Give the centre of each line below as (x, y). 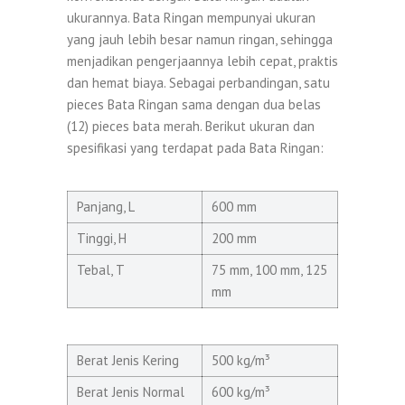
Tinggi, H (102, 238)
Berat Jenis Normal (131, 391)
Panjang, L (106, 206)
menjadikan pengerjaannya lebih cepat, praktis (202, 61)
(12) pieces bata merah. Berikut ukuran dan (191, 126)
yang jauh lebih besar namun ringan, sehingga (200, 39)
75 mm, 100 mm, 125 (269, 269)
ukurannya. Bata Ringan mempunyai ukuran (191, 17)
